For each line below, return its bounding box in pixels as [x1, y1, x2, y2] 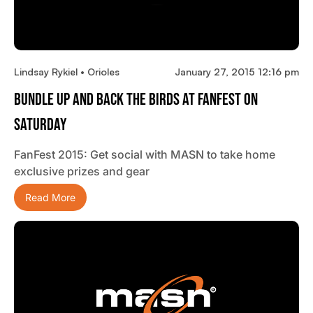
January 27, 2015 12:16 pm [175, 65, 299, 78]
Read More [25, 191, 75, 203]
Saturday [14, 114, 66, 135]
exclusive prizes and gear [14, 163, 150, 178]
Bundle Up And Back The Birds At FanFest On [14, 89, 258, 110]
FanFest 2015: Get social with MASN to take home [14, 147, 275, 161]
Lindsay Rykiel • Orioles [14, 65, 119, 78]
